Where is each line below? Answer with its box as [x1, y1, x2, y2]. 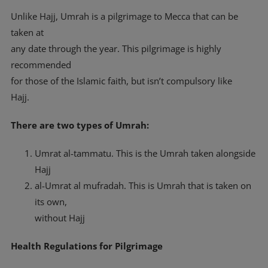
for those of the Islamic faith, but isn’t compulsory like [11, 75, 232, 87]
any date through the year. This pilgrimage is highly [11, 42, 221, 54]
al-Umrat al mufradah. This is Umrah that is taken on [35, 179, 251, 191]
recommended [11, 59, 71, 71]
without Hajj [35, 212, 85, 224]
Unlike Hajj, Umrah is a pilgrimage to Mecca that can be [11, 10, 238, 22]
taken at [11, 26, 44, 38]
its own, [35, 196, 67, 208]
